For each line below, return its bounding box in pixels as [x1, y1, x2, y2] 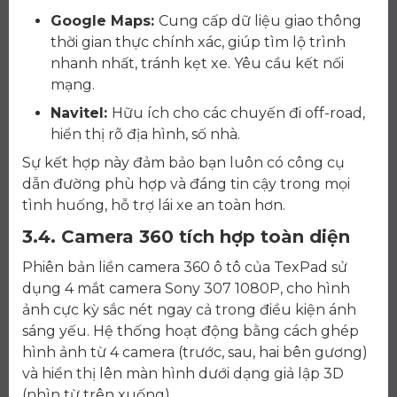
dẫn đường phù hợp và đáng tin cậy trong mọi [22, 175, 350, 193]
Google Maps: [51, 12, 159, 30]
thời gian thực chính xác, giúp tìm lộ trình [51, 34, 346, 51]
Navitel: [51, 105, 112, 122]
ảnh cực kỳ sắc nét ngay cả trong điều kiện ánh [22, 301, 356, 319]
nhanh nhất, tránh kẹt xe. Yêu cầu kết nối [51, 55, 344, 73]
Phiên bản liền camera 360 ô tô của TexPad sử [22, 259, 347, 276]
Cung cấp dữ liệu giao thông [159, 12, 362, 30]
